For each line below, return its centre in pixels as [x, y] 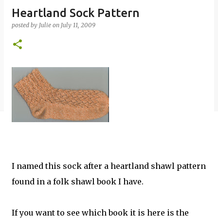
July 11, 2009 [78, 25]
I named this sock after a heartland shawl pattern [109, 166]
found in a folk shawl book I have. [78, 182]
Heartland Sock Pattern [76, 13]
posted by [25, 25]
